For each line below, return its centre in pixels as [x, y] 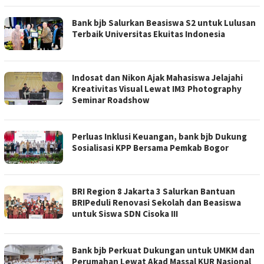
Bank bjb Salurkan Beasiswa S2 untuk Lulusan [164, 22]
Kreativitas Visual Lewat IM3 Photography [157, 88]
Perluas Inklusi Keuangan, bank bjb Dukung [159, 136]
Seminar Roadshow [111, 100]
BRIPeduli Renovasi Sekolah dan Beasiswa [156, 202]
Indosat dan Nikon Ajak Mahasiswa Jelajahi [157, 77]
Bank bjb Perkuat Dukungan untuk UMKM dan [163, 250]
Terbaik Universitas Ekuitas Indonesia [148, 34]
